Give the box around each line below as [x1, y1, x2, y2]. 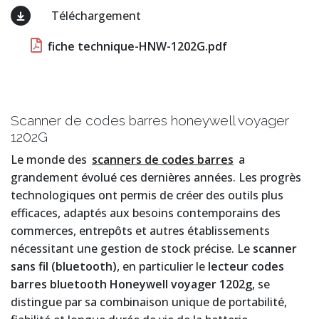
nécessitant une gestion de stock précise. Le [11, 241, 253, 257]
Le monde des [11, 152, 90, 168]
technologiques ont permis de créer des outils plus [11, 187, 283, 204]
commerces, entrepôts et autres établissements [11, 223, 270, 239]
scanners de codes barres [92, 152, 234, 168]
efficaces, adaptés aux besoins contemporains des [11, 205, 281, 221]
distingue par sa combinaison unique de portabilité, [11, 294, 287, 310]
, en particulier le [117, 258, 208, 275]
